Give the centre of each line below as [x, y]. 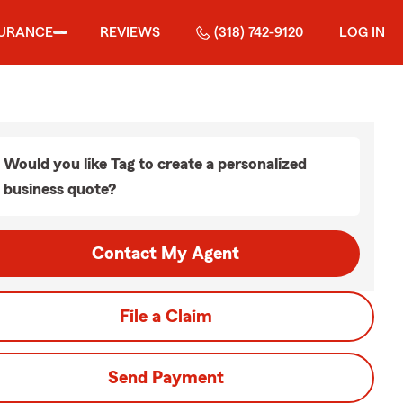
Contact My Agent [166, 254]
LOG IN [362, 32]
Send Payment [166, 378]
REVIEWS [130, 32]
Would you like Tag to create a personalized [155, 164]
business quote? [60, 189]
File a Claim [166, 317]
